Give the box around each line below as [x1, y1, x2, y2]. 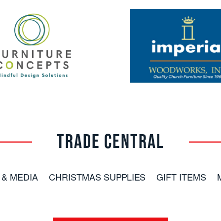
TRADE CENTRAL [56, 130, 164, 154]
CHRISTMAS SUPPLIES [49, 174, 146, 183]
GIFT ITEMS [156, 174, 206, 183]
